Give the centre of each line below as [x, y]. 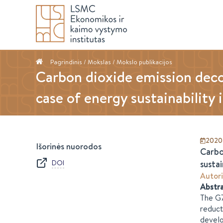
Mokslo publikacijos [144, 62]
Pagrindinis [66, 62]
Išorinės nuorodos [69, 146]
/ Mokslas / [99, 62]
